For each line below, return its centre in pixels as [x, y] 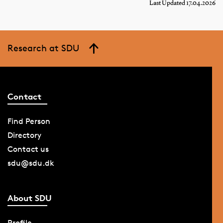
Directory [24, 135]
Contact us [28, 149]
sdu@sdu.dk [31, 163]
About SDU [29, 198]
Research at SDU [43, 48]
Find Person [29, 121]
